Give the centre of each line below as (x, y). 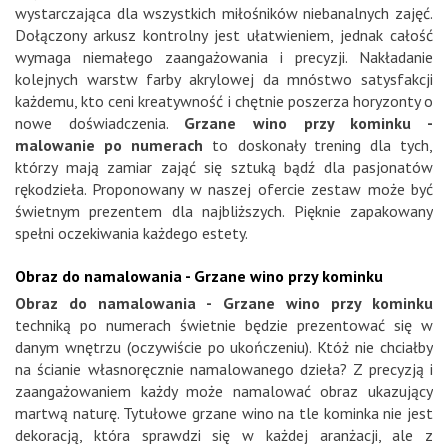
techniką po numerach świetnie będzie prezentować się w (224, 324)
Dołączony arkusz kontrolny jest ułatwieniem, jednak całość (224, 34)
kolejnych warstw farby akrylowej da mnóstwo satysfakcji (224, 78)
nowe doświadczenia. (100, 122)
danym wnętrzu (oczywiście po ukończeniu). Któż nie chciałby (224, 346)
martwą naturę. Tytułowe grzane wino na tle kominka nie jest (224, 412)
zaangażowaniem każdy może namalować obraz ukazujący (224, 390)
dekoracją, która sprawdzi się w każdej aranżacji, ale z (224, 434)
